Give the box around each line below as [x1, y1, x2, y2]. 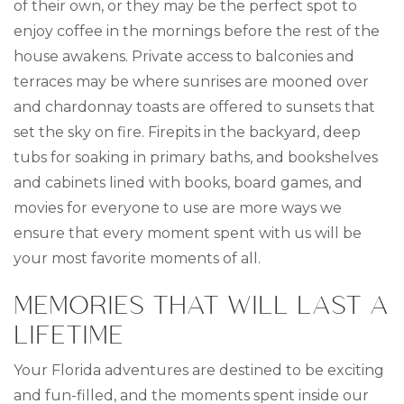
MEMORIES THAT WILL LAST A [14, 286, 389, 323]
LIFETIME [14, 316, 124, 353]
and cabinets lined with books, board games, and [14, 174, 363, 191]
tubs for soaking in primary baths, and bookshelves [14, 149, 378, 166]
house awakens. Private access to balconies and [14, 48, 354, 65]
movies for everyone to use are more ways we [14, 199, 342, 216]
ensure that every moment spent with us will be [14, 225, 362, 242]
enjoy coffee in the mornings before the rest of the [14, 23, 380, 40]
